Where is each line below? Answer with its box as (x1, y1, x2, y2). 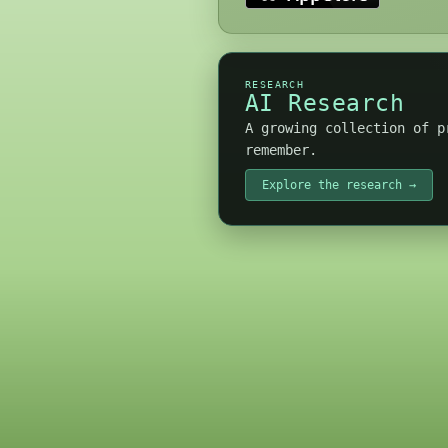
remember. (245, 142, 317, 158)
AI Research (245, 90, 405, 116)
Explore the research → (262, 178, 416, 192)
